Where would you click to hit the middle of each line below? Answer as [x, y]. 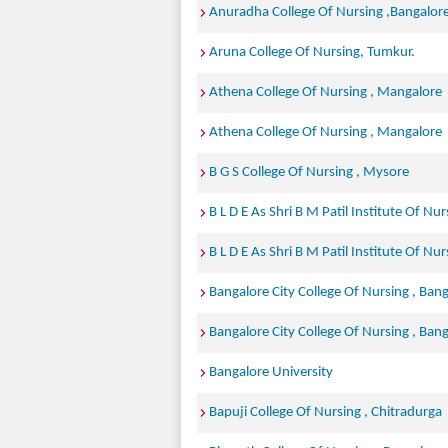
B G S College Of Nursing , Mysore [309, 172]
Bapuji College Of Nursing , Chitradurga [325, 412]
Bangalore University [271, 372]
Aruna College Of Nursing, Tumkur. [312, 52]
